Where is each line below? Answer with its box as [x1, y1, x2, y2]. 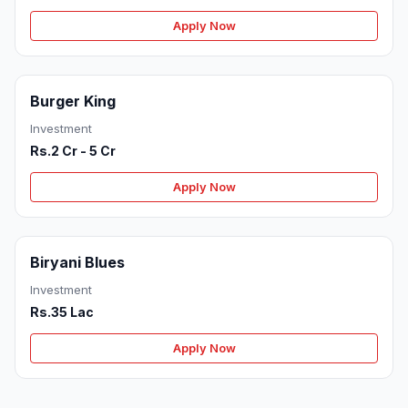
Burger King [30, 92, 116, 111]
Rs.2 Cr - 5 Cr [30, 143, 116, 159]
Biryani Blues [30, 253, 125, 272]
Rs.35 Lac [30, 304, 94, 321]
